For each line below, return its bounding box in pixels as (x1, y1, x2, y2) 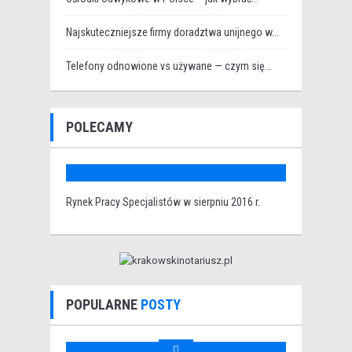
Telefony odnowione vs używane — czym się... (66, 60, 272, 73)
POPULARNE (66, 296, 141, 313)
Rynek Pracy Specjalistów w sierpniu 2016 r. (66, 196, 260, 209)
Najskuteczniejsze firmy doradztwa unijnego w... (66, 26, 279, 39)
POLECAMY (66, 119, 133, 136)
